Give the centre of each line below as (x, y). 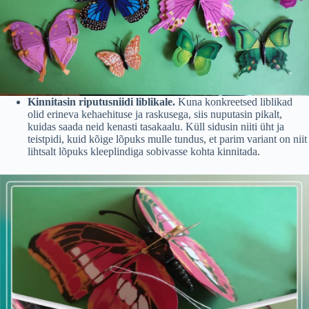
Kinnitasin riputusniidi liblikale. (101, 102)
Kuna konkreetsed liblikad (234, 102)
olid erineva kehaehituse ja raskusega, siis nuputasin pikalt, (155, 114)
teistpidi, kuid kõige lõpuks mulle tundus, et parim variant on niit (167, 139)
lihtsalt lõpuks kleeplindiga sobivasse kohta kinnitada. (144, 151)
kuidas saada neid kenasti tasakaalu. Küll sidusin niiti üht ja (156, 127)
